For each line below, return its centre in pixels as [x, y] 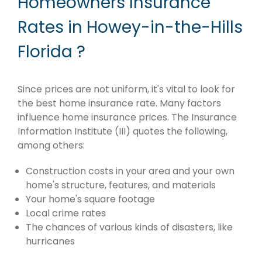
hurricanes [50, 241]
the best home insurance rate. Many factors [119, 103]
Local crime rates [66, 213]
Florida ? [51, 52]
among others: [51, 145]
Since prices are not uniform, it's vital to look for [126, 89]
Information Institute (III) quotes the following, [123, 131]
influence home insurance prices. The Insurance [127, 117]
